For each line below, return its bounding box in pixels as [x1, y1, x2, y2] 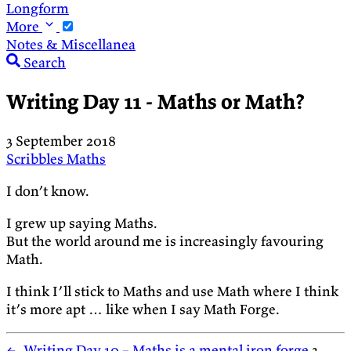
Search [24, 52, 66, 71]
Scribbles [6, 150, 67, 168]
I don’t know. [6, 182, 89, 201]
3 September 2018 [6, 132, 116, 150]
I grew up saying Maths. [6, 214, 157, 233]
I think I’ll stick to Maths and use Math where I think [6, 282, 338, 301]
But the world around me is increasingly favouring [6, 232, 324, 251]
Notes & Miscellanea [6, 34, 136, 53]
